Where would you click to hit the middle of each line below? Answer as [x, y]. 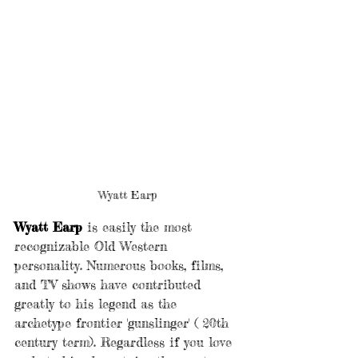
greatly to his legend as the [98, 304]
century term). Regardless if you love [125, 342]
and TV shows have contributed [110, 285]
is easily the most [142, 227]
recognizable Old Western [93, 247]
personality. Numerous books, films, [121, 266]
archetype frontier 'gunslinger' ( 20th [124, 323]
